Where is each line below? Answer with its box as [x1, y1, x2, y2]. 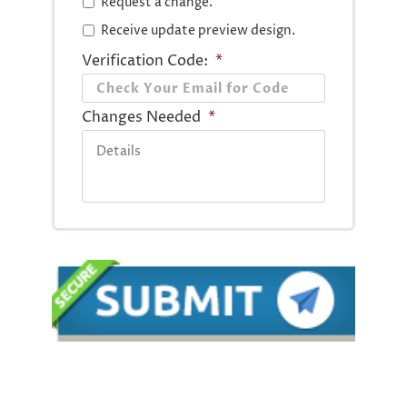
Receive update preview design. [101, 22, 296, 40]
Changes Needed [82, 107, 202, 128]
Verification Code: [82, 51, 209, 72]
